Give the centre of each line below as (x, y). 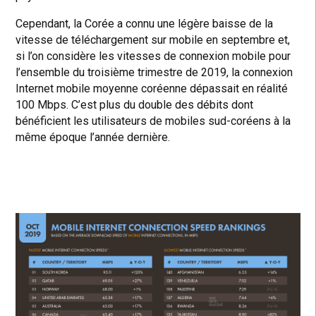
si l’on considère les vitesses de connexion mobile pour (153, 56)
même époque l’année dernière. (93, 137)
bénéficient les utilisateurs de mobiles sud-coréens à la (153, 121)
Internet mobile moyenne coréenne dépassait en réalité (152, 88)
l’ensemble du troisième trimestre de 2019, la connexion (154, 72)
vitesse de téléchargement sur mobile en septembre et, (153, 39)
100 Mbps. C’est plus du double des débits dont (135, 104)
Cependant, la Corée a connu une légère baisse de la (145, 23)
